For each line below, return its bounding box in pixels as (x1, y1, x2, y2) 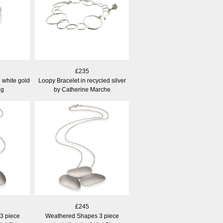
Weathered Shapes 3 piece (45, 213, 119, 220)
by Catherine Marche (53, 86, 111, 93)
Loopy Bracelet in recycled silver (38, 77, 126, 84)
